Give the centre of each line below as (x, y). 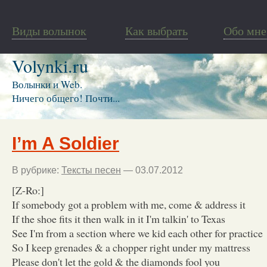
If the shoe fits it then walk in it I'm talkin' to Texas (119, 218)
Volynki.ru (50, 66)
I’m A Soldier (66, 143)
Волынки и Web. (47, 84)
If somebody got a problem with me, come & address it (129, 204)
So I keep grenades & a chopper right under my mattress (131, 247)
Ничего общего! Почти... (66, 98)
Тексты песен (91, 170)
